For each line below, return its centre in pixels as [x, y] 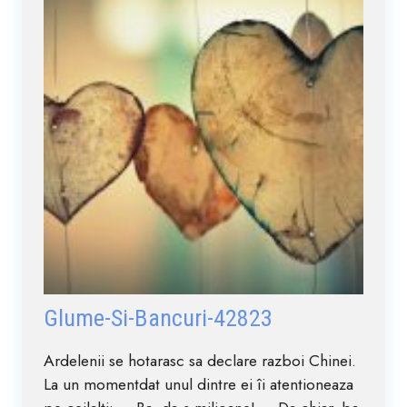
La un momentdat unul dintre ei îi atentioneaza [199, 384]
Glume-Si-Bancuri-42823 [158, 318]
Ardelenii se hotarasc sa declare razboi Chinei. [200, 360]
